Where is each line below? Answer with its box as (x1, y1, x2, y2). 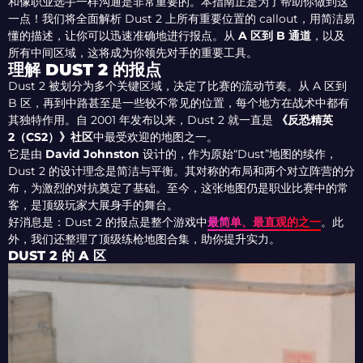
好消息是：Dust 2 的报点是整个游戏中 (8, 215, 207, 230)
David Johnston (45, 147, 139, 162)
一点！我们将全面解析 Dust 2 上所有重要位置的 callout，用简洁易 (8, 11, 355, 27)
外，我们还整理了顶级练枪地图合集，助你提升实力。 (8, 232, 280, 247)
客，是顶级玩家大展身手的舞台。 (8, 198, 178, 213)
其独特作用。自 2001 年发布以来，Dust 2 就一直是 (8, 113, 276, 128)
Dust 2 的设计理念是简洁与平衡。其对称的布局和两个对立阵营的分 (8, 164, 355, 179)
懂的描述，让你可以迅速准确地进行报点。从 (8, 28, 238, 44)
